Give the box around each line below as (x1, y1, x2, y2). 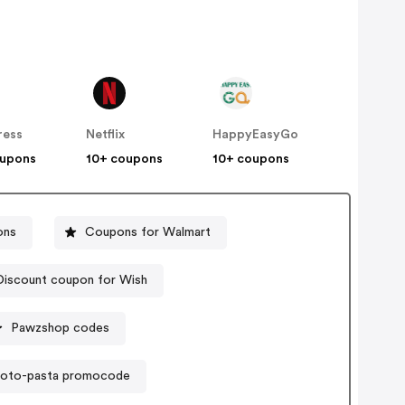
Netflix (86, 128, 126, 142)
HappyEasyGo (212, 128, 299, 142)
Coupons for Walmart (85, 225, 212, 239)
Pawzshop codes (11, 321, 110, 334)
